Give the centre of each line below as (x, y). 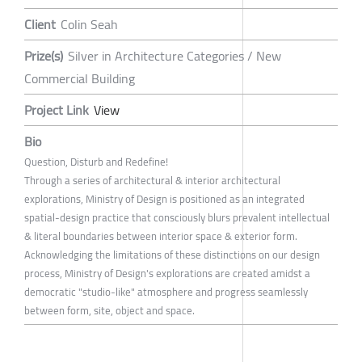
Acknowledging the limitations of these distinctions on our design (172, 255)
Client (40, 25)
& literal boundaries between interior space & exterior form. (161, 236)
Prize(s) (44, 56)
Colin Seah (89, 25)
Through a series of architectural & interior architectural (152, 181)
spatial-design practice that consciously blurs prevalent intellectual (177, 218)
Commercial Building (80, 79)
